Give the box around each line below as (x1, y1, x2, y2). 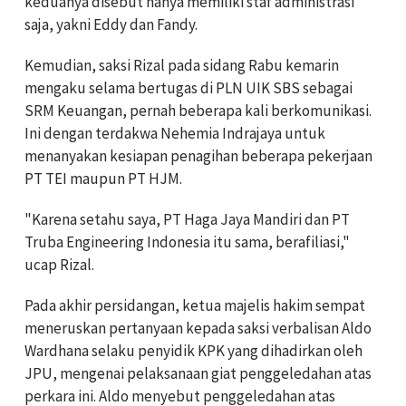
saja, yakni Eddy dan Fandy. (24, 14, 198, 35)
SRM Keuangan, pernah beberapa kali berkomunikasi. (24, 101, 372, 121)
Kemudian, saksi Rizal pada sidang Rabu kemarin (24, 55, 339, 76)
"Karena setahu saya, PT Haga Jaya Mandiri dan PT (24, 209, 350, 230)
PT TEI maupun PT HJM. (24, 169, 182, 189)
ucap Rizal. (24, 255, 94, 275)
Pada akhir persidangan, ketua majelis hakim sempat (24, 295, 365, 316)
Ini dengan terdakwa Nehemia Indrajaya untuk (24, 123, 325, 144)
